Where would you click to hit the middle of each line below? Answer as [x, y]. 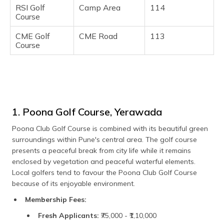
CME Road [98, 36]
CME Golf [33, 36]
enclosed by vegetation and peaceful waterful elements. [104, 162]
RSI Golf [30, 8]
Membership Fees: [56, 200]
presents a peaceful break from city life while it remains [101, 151]
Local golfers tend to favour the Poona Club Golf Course [104, 173]
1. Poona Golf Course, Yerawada [87, 112]
